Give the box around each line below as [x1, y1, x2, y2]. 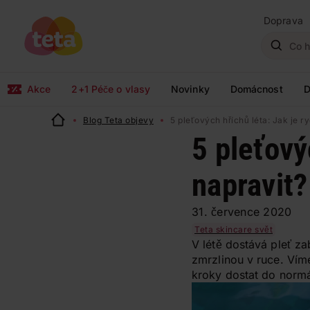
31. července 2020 [192, 205, 292, 219]
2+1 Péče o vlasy [71, 83, 151, 95]
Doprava [264, 15, 303, 26]
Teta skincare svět [194, 224, 273, 235]
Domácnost [230, 83, 283, 95]
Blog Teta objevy [83, 115, 154, 125]
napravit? [192, 167, 308, 203]
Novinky [171, 83, 210, 95]
